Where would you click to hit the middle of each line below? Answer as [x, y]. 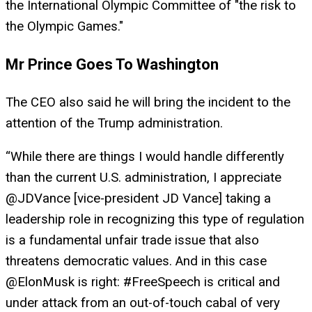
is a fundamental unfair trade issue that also [132, 241]
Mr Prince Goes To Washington [112, 64]
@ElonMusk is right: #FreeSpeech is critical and [143, 282]
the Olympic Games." [64, 26]
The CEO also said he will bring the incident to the [148, 102]
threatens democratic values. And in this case [136, 262]
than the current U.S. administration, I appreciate [143, 178]
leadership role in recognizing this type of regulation [155, 220]
